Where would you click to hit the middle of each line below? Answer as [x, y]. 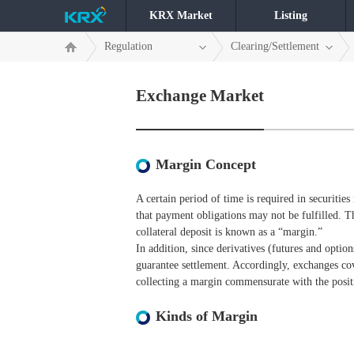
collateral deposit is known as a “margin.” [229, 232]
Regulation [128, 46]
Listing [291, 15]
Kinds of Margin [207, 316]
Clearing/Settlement [275, 46]
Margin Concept [206, 164]
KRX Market [181, 15]
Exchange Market [200, 96]
